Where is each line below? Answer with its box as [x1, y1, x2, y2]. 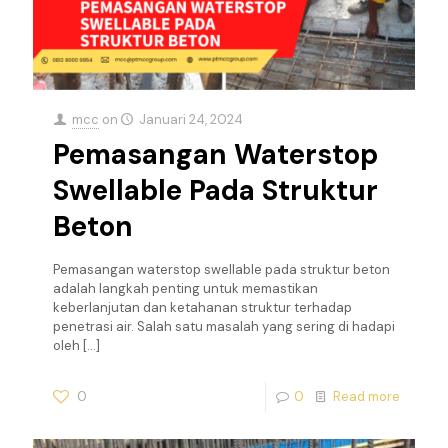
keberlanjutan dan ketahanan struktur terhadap [53, 298, 352, 316]
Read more [333, 387, 400, 405]
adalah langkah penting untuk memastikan [53, 279, 318, 297]
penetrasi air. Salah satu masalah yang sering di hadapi [53, 317, 395, 335]
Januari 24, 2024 [139, 110, 244, 128]
